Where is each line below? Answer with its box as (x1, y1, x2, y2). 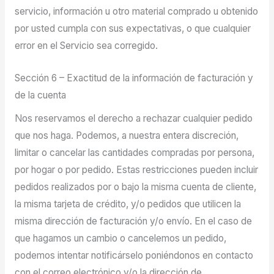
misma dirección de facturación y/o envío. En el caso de (14, 215, 252, 228)
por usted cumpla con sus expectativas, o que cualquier (14, 22, 251, 34)
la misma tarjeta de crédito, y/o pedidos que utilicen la (14, 198, 241, 210)
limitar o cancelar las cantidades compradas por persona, (14, 147, 254, 159)
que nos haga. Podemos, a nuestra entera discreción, (14, 130, 239, 142)
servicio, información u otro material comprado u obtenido (14, 5, 258, 17)
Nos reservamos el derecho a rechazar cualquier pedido (14, 113, 253, 125)
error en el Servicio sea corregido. (14, 39, 158, 51)
